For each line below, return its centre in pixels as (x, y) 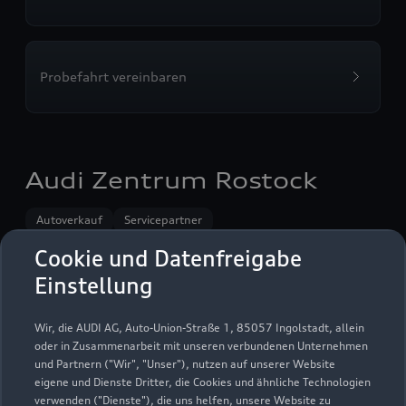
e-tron (225, 245)
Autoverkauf (69, 220)
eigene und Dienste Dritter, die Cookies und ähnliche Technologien (203, 382)
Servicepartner (163, 220)
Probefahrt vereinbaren (113, 77)
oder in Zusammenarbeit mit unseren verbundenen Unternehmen (201, 346)
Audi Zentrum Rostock (171, 180)
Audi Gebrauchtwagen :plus (111, 245)
